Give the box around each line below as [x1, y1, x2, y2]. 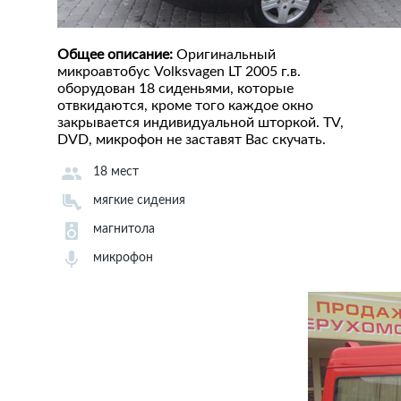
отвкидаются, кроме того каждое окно [57, 98, 313, 114]
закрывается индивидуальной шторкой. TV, [57, 115, 344, 131]
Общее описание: [57, 47, 173, 63]
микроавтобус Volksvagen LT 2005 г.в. [57, 64, 301, 80]
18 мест [93, 166, 139, 179]
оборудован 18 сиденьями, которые [57, 81, 294, 97]
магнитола [93, 223, 155, 236]
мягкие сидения [93, 194, 185, 208]
